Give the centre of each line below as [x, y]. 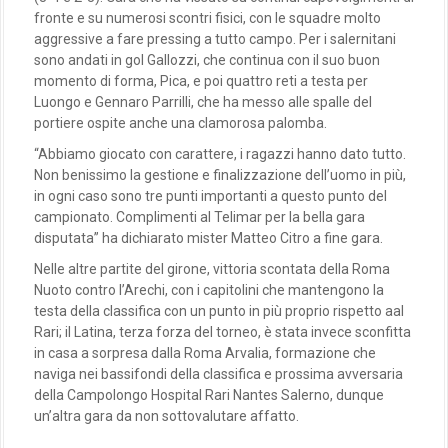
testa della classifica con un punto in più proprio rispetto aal [219, 311]
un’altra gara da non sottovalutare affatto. [166, 416]
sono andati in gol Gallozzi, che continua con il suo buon [207, 60]
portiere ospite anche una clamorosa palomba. [180, 123]
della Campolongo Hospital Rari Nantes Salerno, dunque [209, 395]
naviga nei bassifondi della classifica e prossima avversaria [218, 374]
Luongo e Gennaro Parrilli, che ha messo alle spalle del [203, 102]
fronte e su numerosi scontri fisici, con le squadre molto [207, 18]
